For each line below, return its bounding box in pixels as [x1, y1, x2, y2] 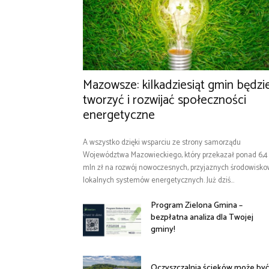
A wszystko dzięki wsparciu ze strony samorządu [83, 136, 241, 150]
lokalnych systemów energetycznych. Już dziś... [83, 174, 234, 187]
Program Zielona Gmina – [151, 199, 243, 213]
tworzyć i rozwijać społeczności [83, 90, 246, 111]
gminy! [151, 223, 176, 237]
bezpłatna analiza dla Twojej [151, 211, 254, 225]
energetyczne [83, 105, 158, 126]
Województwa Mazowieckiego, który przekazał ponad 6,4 [83, 149, 268, 162]
